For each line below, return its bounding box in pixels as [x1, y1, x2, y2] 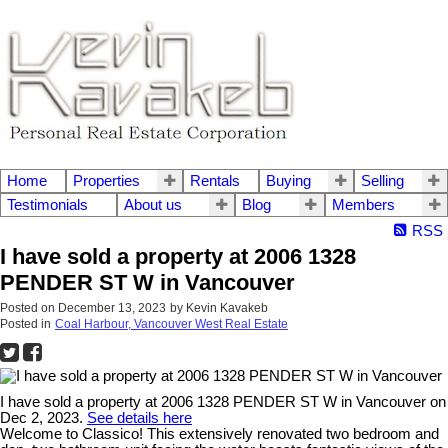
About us [123, 197, 182, 214]
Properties [72, 173, 140, 190]
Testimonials [7, 197, 88, 214]
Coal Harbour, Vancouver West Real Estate [55, 317, 288, 332]
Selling [361, 173, 405, 190]
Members [331, 197, 395, 214]
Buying [265, 173, 311, 190]
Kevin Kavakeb [186, 301, 268, 316]
